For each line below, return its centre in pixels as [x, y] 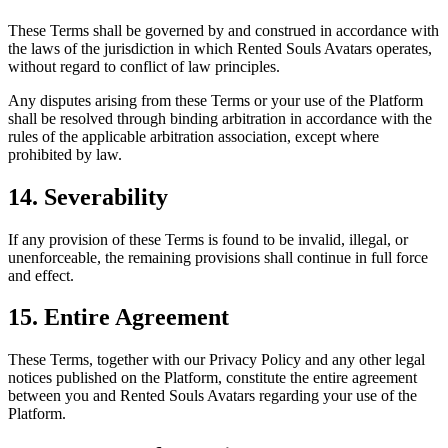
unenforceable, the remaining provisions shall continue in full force [218, 257]
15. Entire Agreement [118, 317]
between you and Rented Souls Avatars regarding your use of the [212, 396]
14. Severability [88, 196]
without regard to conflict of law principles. [144, 66]
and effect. [41, 275]
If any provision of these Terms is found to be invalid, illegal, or [208, 239]
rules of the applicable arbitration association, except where [193, 136]
